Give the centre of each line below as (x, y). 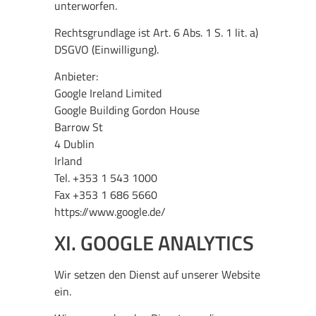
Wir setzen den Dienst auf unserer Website (158, 274)
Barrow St (79, 127)
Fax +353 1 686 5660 (106, 195)
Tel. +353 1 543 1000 (106, 178)
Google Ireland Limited (108, 93)
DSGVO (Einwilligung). (107, 50)
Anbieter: (77, 77)
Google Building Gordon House (127, 110)
